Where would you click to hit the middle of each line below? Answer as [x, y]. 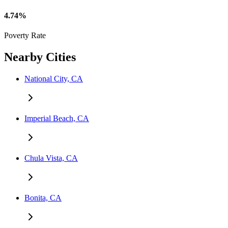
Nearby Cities [40, 57]
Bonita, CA [43, 198]
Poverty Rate [25, 36]
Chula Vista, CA [51, 158]
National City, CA [54, 79]
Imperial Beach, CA [57, 119]
